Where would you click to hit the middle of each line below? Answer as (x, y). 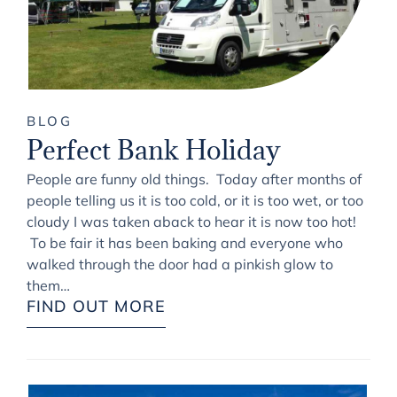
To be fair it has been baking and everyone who (185, 242)
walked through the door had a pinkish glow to (180, 264)
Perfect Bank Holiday (154, 149)
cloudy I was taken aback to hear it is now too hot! (191, 221)
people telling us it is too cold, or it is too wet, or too (195, 200)
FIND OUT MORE (96, 306)
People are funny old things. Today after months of (194, 179)
